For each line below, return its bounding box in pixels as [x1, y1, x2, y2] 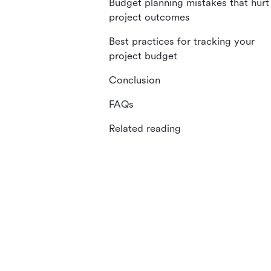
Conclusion [109, 74, 160, 86]
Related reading [109, 123, 181, 134]
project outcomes [109, 11, 190, 23]
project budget [109, 50, 177, 62]
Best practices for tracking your [109, 36, 255, 47]
